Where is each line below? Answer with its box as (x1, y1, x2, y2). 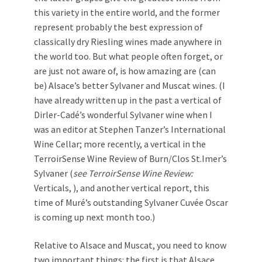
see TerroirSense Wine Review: (73, 167, 193, 180)
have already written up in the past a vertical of (34, 94, 222, 106)
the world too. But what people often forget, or (34, 50, 223, 63)
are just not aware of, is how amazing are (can (34, 65, 216, 77)
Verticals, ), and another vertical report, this (34, 182, 209, 194)
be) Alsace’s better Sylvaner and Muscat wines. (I (34, 80, 225, 92)
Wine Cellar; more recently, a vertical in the (34, 138, 206, 150)
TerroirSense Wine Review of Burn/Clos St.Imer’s (34, 153, 227, 165)
